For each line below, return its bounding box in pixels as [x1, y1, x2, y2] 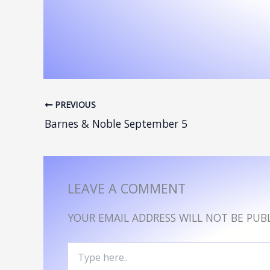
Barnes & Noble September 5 [45, 116, 187, 131]
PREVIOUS [52, 98, 96, 110]
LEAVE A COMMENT [67, 179, 186, 197]
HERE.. [67, 254, 92, 266]
